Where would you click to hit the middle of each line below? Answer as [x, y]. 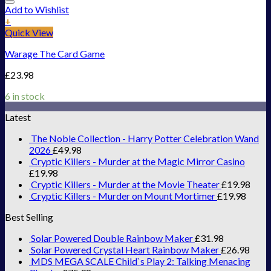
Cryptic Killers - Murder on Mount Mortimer [123, 195]
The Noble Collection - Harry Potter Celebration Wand [145, 138]
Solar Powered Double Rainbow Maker [112, 238]
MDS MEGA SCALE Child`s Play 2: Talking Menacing [141, 261]
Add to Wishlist [37, 9]
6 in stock [25, 96]
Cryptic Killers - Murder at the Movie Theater [125, 184]
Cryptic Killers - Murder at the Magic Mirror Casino [138, 161]
